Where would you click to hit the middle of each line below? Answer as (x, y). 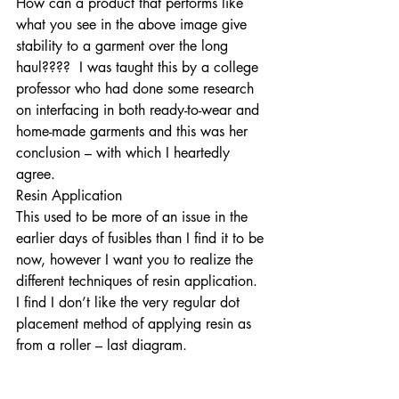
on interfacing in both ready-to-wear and (140, 110)
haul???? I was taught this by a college (139, 67)
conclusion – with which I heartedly (125, 152)
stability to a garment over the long (124, 45)
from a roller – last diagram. (106, 345)
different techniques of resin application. (139, 281)
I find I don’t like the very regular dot (130, 302)
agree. (40, 174)
